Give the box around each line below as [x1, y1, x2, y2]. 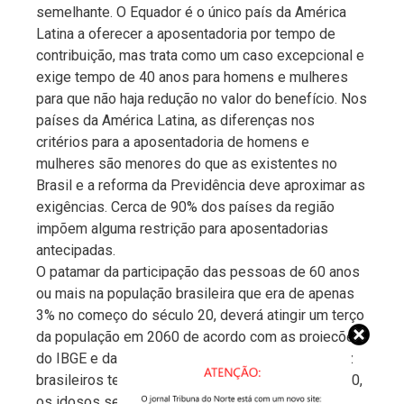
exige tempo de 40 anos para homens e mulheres [36, 68, 348, 86]
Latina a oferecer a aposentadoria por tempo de [36, 24, 335, 42]
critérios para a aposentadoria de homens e [36, 133, 309, 151]
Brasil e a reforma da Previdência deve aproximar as [36, 176, 365, 194]
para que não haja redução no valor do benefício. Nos [36, 89, 367, 107]
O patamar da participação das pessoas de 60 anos [36, 262, 360, 280]
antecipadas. [36, 241, 115, 259]
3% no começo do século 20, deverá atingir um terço [36, 306, 364, 324]
